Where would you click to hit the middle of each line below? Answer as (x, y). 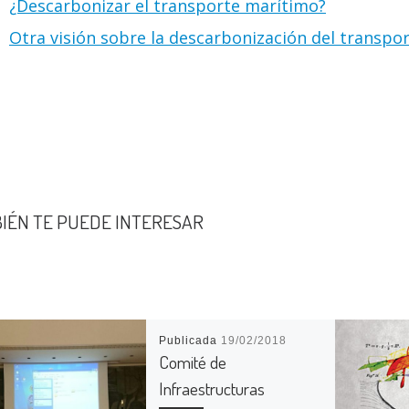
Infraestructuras (212, 389)
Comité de (193, 362)
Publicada (190, 341)
